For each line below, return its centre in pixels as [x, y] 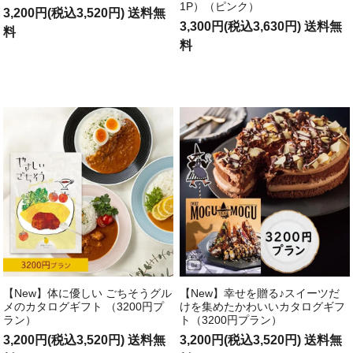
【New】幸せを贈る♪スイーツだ [260, 294]
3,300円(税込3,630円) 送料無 [261, 26]
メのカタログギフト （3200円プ [84, 307]
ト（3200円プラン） [231, 320]
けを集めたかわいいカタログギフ [263, 307]
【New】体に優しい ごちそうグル [88, 294]
